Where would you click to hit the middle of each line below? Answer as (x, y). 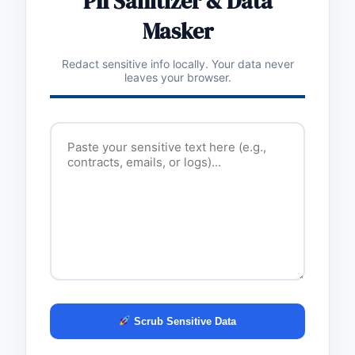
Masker (177, 31)
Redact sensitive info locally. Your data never (177, 63)
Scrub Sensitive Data (184, 321)
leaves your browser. (177, 77)
